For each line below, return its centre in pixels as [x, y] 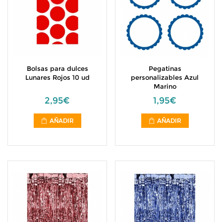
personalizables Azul [165, 77]
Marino [165, 86]
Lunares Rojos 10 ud [57, 77]
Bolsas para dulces [57, 68]
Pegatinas [165, 68]
